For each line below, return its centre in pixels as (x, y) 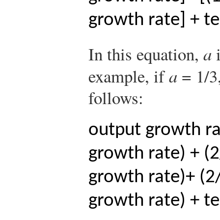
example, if (129, 76)
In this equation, (146, 54)
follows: (116, 98)
